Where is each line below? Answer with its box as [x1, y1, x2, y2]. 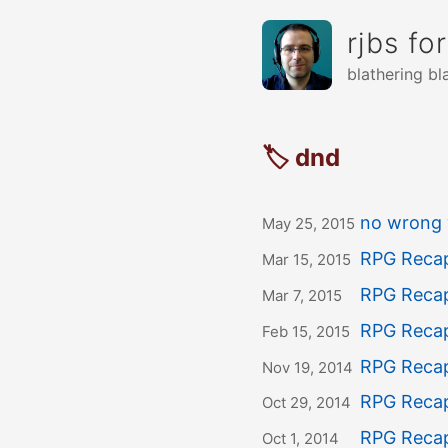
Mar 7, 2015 [262, 285, 342, 305]
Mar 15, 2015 [262, 250, 351, 270]
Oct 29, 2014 [262, 393, 351, 413]
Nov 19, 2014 [262, 357, 353, 377]
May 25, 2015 [262, 214, 355, 234]
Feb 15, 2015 [262, 321, 350, 341]
